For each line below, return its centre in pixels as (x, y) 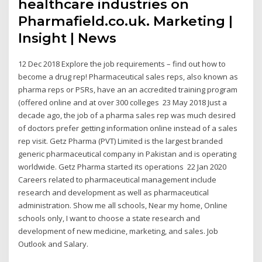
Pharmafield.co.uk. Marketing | (126, 21)
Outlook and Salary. (54, 244)
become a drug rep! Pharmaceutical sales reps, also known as (128, 76)
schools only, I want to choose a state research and (109, 218)
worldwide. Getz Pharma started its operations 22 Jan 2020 (123, 166)
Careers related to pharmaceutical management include (118, 179)
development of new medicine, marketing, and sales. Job (118, 231)
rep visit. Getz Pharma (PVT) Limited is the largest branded (121, 141)
